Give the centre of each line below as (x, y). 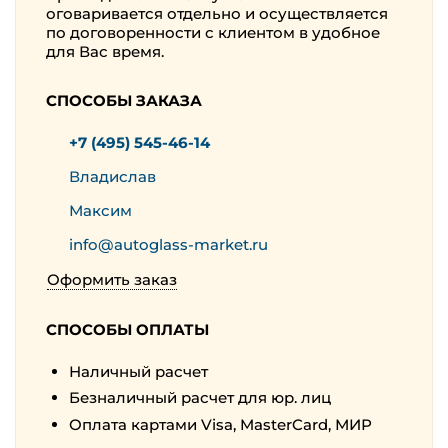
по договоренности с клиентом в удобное (213, 33)
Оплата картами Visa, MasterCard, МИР (220, 424)
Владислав (112, 176)
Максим (100, 210)
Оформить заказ (112, 280)
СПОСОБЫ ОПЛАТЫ (127, 330)
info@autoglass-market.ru (168, 244)
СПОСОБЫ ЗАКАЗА (124, 101)
